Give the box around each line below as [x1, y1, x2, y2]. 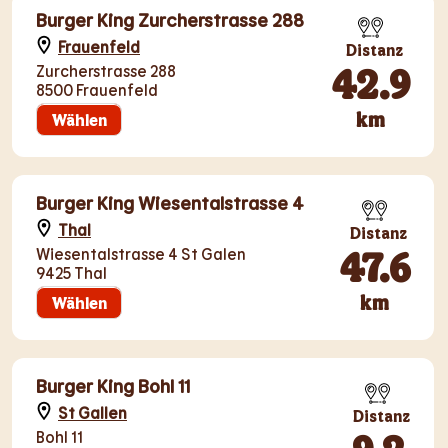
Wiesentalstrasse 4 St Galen [36, 244, 246, 263]
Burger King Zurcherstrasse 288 [36, 8, 304, 31]
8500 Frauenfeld [36, 80, 158, 99]
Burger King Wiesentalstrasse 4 [36, 191, 304, 214]
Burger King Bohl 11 [36, 374, 190, 397]
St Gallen [58, 403, 127, 422]
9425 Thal [36, 263, 107, 282]
